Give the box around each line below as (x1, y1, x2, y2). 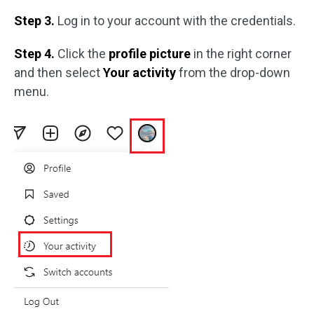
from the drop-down (176, 65, 290, 80)
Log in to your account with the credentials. (55, 13, 296, 28)
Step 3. (14, 13, 55, 28)
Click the (55, 46, 109, 61)
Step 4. (14, 46, 55, 61)
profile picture (109, 46, 193, 61)
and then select (14, 65, 103, 80)
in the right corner (193, 46, 292, 61)
